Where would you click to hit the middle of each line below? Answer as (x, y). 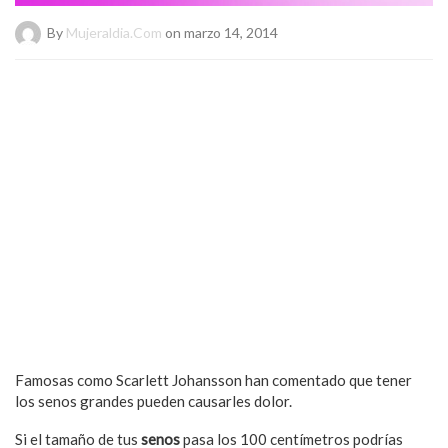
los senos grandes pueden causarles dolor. (153, 400)
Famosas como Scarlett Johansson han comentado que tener (213, 379)
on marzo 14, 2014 (220, 32)
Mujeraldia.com (114, 32)
